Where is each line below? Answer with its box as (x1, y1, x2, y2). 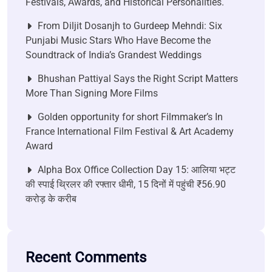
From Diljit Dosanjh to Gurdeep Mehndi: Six (38, 20, 222, 32)
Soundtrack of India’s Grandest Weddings (25, 49, 202, 61)
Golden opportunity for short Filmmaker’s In (38, 111, 223, 123)
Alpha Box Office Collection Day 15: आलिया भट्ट (38, 164, 236, 176)
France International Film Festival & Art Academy (25, 126, 234, 138)
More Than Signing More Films (25, 87, 158, 100)
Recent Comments (25, 249, 146, 267)
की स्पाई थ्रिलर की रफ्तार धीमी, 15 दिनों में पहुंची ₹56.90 (25, 178, 226, 191)
